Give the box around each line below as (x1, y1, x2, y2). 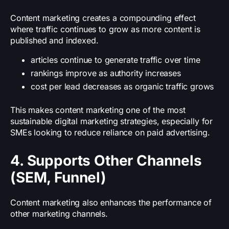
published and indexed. (10, 35, 99, 46)
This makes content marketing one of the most (10, 105, 186, 116)
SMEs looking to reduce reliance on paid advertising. (10, 127, 210, 138)
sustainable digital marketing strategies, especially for (10, 116, 213, 127)
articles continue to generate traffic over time (31, 55, 200, 65)
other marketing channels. (10, 209, 108, 219)
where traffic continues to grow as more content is (10, 24, 200, 35)
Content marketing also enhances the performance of (10, 197, 212, 208)
